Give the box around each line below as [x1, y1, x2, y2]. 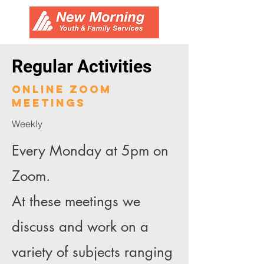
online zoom [12, 82, 112, 96]
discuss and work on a [12, 217, 148, 236]
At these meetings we [12, 192, 140, 210]
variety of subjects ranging [12, 243, 173, 261]
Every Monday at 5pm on [12, 141, 169, 160]
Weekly [12, 118, 42, 130]
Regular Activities [12, 56, 151, 77]
